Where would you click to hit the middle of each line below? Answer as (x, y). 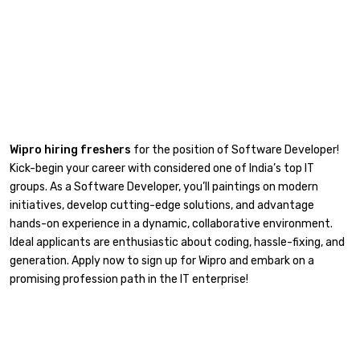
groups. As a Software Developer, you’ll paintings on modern (164, 186)
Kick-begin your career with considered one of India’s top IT (162, 168)
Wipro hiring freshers (70, 149)
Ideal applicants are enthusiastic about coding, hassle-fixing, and (177, 242)
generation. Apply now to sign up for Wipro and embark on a (162, 260)
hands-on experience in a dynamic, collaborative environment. (171, 223)
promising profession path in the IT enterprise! (129, 279)
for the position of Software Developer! (235, 149)
